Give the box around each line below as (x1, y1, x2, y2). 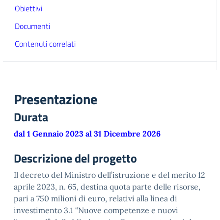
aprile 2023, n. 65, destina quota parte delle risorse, (14, 182, 200, 192)
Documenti (15, 20, 50, 32)
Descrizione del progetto (14, 149, 137, 167)
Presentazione (14, 88, 97, 110)
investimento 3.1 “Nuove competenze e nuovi (14, 205, 178, 215)
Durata (14, 108, 48, 126)
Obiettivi (15, 2, 42, 14)
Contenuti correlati (15, 38, 76, 50)
